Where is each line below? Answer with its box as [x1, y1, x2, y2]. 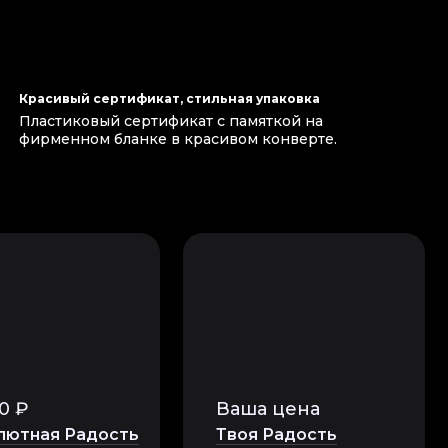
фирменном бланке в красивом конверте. [19, 130, 337, 148]
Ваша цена [216, 398, 320, 420]
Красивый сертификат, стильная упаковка [19, 91, 320, 106]
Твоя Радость [216, 425, 337, 444]
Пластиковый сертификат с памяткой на [19, 112, 323, 130]
